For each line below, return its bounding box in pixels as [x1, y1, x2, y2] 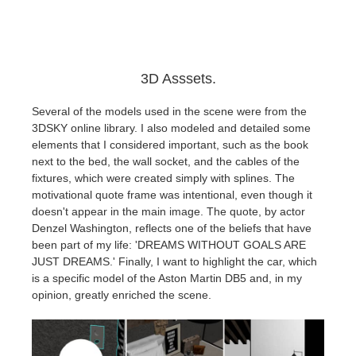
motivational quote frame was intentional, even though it [32, 188, 312, 202]
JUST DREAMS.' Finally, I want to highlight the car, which [32, 255, 317, 269]
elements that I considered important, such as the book [32, 138, 308, 152]
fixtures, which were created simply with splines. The [32, 172, 295, 185]
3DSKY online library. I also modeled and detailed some [32, 122, 311, 135]
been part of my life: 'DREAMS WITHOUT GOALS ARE [32, 238, 306, 252]
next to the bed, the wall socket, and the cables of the [32, 155, 300, 168]
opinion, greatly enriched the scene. [32, 288, 211, 302]
